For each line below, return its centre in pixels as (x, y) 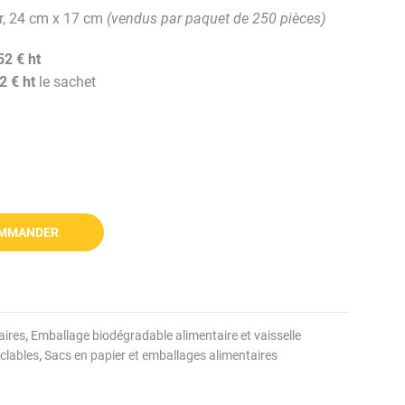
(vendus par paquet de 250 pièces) (217, 19)
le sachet (68, 82)
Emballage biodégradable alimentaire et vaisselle (166, 335)
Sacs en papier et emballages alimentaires (161, 355)
